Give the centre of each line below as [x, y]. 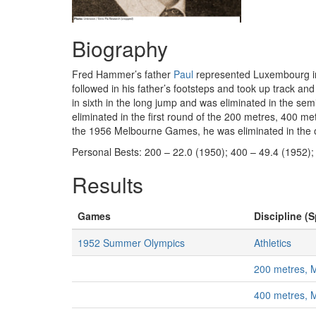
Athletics [273, 243]
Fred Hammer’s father [123, 74]
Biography [120, 48]
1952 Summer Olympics [131, 243]
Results [108, 184]
